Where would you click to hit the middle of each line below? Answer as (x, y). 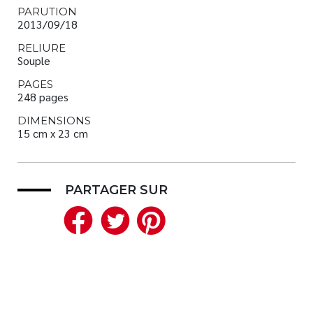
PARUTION (47, 12)
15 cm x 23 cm (53, 133)
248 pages (43, 97)
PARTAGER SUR (116, 190)
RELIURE (42, 48)
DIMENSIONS (54, 121)
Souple (34, 60)
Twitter (180, 218)
